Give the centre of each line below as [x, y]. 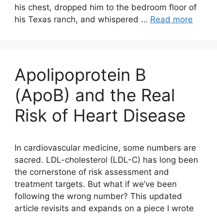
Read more [171, 19]
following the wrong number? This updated [98, 196]
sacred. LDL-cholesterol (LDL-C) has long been [106, 160]
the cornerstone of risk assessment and [92, 172]
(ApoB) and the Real [95, 95]
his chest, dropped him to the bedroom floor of [106, 7]
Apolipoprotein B [80, 75]
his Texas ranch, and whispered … [82, 19]
